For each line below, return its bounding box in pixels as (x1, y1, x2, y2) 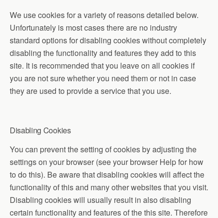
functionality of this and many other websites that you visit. (10, 182, 208, 193)
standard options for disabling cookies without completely (10, 35, 206, 46)
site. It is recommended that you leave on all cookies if (10, 60, 195, 71)
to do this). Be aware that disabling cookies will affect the (10, 169, 204, 180)
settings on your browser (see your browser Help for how (10, 156, 203, 167)
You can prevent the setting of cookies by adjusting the (10, 144, 197, 155)
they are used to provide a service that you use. (10, 85, 171, 96)
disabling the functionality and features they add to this (10, 47, 196, 58)
